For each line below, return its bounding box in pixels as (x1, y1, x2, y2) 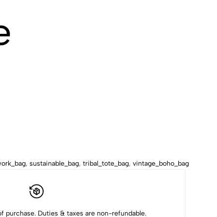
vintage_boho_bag (133, 159, 189, 168)
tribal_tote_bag (83, 159, 129, 168)
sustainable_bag (30, 159, 79, 168)
